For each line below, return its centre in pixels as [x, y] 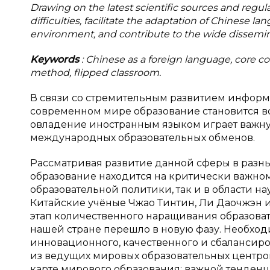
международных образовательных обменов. [143, 138]
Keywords [56, 59]
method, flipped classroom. [96, 73]
